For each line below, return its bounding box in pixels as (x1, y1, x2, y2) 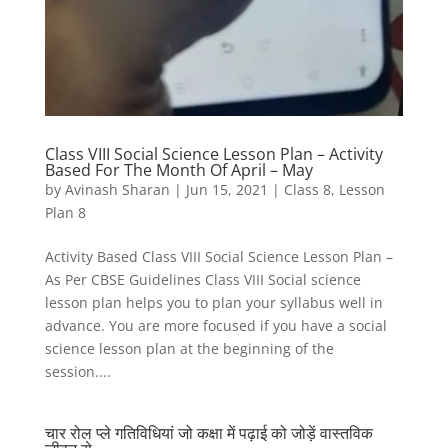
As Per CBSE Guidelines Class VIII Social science (44, 270, 361, 290)
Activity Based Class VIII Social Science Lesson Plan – (44, 247, 393, 267)
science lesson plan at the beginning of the (44, 339, 334, 359)
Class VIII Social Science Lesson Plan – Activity (44, 143, 383, 166)
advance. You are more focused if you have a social (44, 316, 387, 336)
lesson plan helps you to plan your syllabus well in (44, 293, 383, 313)
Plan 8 (44, 203, 86, 223)
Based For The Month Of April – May (44, 159, 313, 182)
